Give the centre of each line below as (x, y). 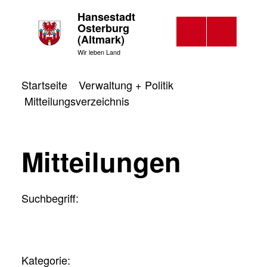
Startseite (44, 85)
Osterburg (103, 28)
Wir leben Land (99, 52)
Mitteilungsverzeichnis (77, 101)
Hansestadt (106, 17)
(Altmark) (101, 39)
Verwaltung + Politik (126, 85)
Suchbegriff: (50, 198)
